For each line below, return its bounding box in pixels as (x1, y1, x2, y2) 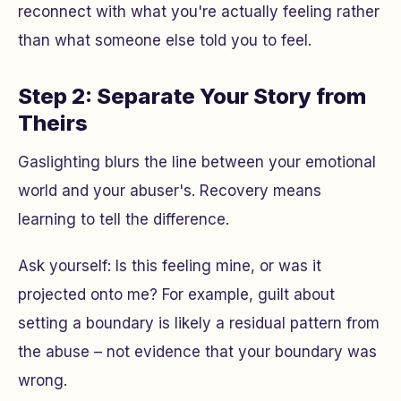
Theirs (18, 110, 88, 136)
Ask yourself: (18, 257, 115, 275)
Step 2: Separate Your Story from (18, 83, 366, 109)
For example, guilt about (158, 286, 335, 303)
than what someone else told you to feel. (18, 31, 311, 49)
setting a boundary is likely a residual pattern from (18, 314, 380, 332)
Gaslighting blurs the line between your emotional (18, 153, 376, 171)
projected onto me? (18, 286, 158, 303)
